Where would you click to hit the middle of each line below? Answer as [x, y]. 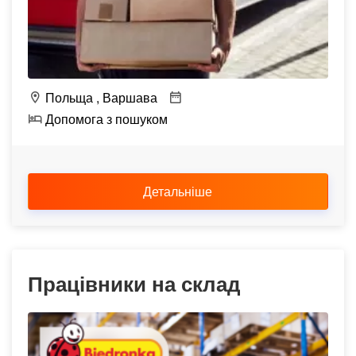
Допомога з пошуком [105, 119]
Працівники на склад [134, 283]
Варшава [130, 97]
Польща [68, 97]
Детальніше [179, 191]
